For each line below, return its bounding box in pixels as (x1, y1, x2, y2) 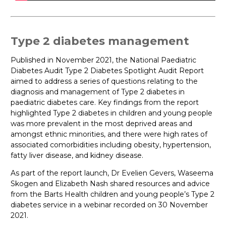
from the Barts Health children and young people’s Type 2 (11, 190, 214, 199)
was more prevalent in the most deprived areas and (11, 119, 192, 129)
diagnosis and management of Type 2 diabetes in (11, 87, 185, 97)
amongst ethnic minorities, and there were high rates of (11, 130, 207, 139)
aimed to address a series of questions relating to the (11, 77, 198, 86)
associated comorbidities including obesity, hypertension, (11, 140, 211, 150)
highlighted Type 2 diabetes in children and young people (11, 108, 212, 118)
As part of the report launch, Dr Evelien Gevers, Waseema (11, 168, 213, 178)
